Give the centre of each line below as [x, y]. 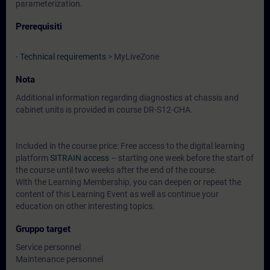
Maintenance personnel [59, 259]
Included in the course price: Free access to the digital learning [130, 146]
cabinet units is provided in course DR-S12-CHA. [104, 110]
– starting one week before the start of [181, 158]
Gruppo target [43, 229]
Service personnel [48, 247]
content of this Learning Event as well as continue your [117, 194]
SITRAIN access [80, 158]
